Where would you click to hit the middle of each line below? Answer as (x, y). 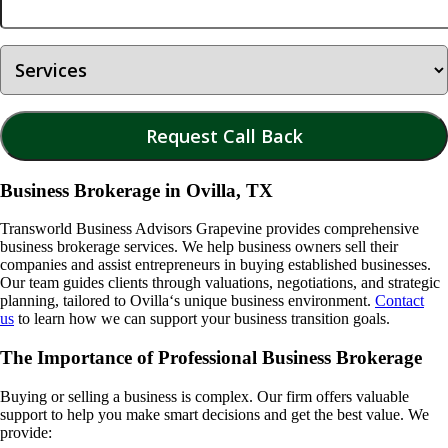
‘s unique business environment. (272, 301)
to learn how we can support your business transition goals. (204, 319)
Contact (399, 301)
